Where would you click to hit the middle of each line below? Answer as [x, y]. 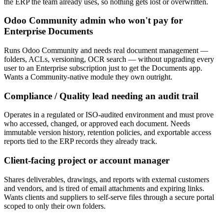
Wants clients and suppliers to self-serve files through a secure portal [109, 197]
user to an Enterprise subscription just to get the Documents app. [103, 68]
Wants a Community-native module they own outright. [88, 77]
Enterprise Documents [48, 31]
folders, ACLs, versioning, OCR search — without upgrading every [109, 59]
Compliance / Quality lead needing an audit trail [101, 96]
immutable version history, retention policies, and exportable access [108, 133]
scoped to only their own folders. [55, 206]
